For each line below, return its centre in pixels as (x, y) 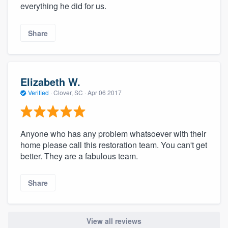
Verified (38, 93)
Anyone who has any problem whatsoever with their (113, 133)
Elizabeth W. (50, 82)
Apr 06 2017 (105, 93)
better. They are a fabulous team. (79, 156)
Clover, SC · (70, 93)
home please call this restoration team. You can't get (114, 145)
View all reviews (114, 221)
